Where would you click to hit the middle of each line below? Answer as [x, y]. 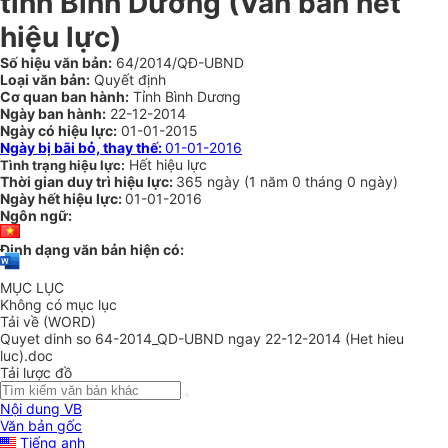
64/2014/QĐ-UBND [178, 62]
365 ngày [210, 181]
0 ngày [370, 181]
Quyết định [128, 79]
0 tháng [319, 181]
